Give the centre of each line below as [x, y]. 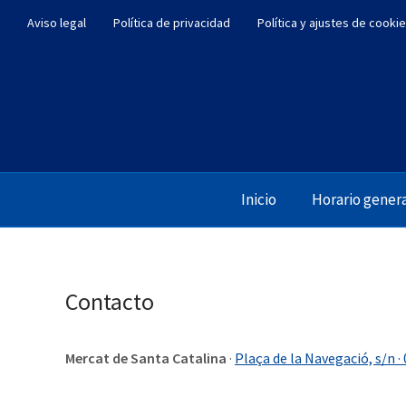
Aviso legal [57, 23]
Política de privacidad [172, 23]
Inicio [259, 200]
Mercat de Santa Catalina [146, 358]
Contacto [110, 302]
